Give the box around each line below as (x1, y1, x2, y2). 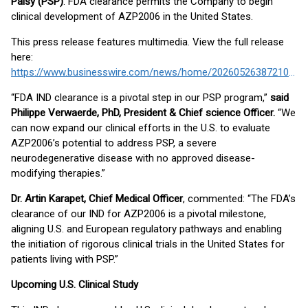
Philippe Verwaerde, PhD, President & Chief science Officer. (11, 107, 275, 119)
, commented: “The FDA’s (183, 192, 296, 205)
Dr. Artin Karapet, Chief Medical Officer (11, 192, 183, 205)
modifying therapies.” (11, 167, 105, 179)
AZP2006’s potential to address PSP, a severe (11, 137, 217, 149)
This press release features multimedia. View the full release (11, 36, 284, 48)
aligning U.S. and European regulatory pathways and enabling (11, 223, 282, 235)
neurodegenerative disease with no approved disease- (11, 152, 255, 164)
